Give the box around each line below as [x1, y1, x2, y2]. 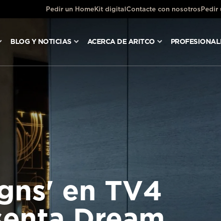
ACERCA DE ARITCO [87, 37, 155, 45]
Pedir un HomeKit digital [46, 5, 126, 13]
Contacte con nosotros [126, 5, 201, 13]
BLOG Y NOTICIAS [10, 37, 72, 45]
